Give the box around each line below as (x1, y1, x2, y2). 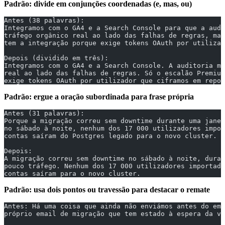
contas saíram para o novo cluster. (4, 170, 141, 178)
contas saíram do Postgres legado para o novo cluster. (4, 132, 217, 140)
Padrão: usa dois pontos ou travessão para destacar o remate (4, 185, 210, 194)
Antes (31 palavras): (4, 109, 84, 118)
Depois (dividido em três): (4, 54, 108, 62)
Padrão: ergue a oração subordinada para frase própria (4, 92, 194, 101)
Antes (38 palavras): (4, 17, 84, 25)
